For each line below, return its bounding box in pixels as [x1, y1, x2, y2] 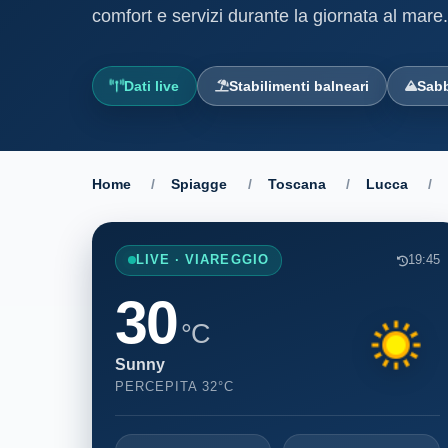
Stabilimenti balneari [229, 77, 370, 94]
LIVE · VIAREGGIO [136, 252, 269, 267]
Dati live [124, 77, 180, 94]
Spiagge [171, 176, 228, 192]
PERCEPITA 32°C [114, 378, 235, 394]
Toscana [267, 176, 326, 192]
